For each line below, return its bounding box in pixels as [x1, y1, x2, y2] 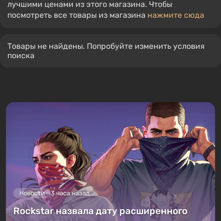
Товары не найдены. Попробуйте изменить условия [7, 41, 205, 51]
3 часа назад [51, 189, 90, 197]
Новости [19, 189, 45, 197]
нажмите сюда [147, 10, 204, 20]
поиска [7, 50, 35, 60]
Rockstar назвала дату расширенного [13, 205, 187, 217]
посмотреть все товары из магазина [7, 10, 147, 20]
